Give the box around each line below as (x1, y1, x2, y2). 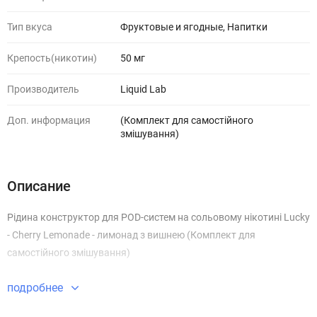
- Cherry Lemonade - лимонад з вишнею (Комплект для (7, 229, 255, 241)
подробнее (7, 281, 66, 294)
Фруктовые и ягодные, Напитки (120, 21, 267, 33)
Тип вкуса (7, 21, 52, 33)
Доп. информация (7, 115, 91, 126)
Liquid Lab (120, 83, 166, 95)
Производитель (7, 83, 79, 95)
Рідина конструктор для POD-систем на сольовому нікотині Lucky (7, 212, 310, 223)
